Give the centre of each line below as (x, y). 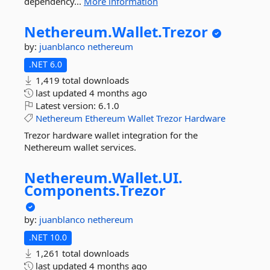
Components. (72, 190)
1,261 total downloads (81, 253)
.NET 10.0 (48, 237)
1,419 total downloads (81, 80)
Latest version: (66, 105)
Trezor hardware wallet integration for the (111, 135)
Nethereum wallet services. (80, 147)
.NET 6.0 (46, 64)
